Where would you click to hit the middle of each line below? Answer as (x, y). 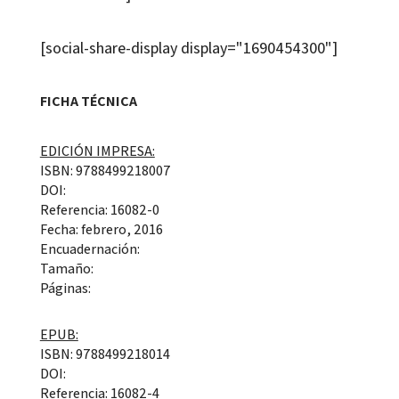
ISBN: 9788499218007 (105, 171)
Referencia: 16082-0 (99, 210)
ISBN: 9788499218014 (105, 354)
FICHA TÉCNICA (88, 102)
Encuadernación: (90, 249)
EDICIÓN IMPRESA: (97, 151)
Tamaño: (66, 269)
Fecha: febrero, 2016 (101, 230)
